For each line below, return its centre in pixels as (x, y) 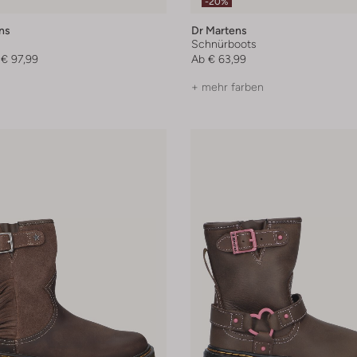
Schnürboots (224, 44)
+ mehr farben (228, 87)
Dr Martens (219, 31)
